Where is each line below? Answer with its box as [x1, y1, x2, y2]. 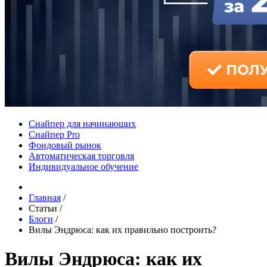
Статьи [29, 203, 60, 213]
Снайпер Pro [29, 129, 80, 139]
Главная [29, 193, 61, 203]
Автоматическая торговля [29, 151, 134, 161]
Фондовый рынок [29, 140, 101, 150]
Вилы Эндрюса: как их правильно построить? [29, 225, 216, 235]
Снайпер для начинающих [29, 119, 136, 129]
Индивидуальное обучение [29, 162, 138, 172]
